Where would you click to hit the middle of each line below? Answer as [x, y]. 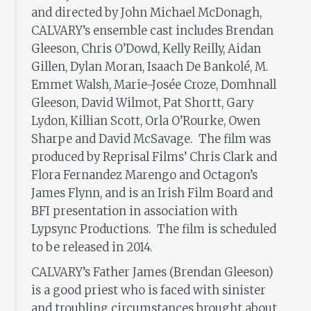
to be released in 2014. [92, 247]
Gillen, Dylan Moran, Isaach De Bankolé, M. [150, 67]
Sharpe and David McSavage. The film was [151, 139]
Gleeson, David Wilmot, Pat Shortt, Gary [142, 103]
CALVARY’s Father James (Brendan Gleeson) [152, 272]
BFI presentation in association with [134, 211]
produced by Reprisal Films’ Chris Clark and [154, 157]
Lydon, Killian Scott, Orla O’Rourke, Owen [146, 121]
